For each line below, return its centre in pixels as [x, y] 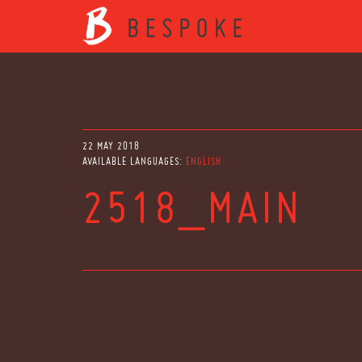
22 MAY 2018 [111, 146]
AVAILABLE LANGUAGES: [134, 161]
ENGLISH [204, 161]
